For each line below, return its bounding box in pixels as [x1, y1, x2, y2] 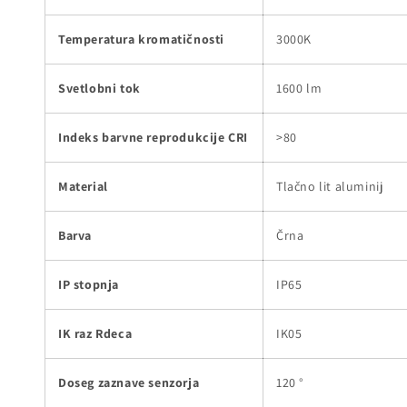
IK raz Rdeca [58, 324, 133, 342]
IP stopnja [58, 275, 119, 293]
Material [58, 177, 108, 194]
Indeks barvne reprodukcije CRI [58, 128, 248, 145]
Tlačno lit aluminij [276, 177, 383, 194]
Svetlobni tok [58, 79, 141, 96]
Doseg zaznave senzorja [58, 373, 200, 391]
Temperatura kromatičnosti [58, 30, 224, 47]
